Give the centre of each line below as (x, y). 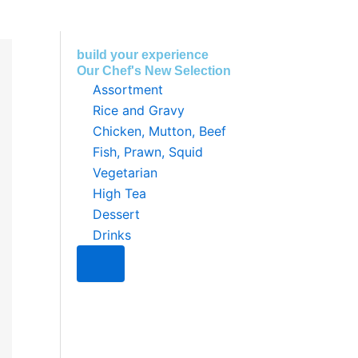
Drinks (112, 235)
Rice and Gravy (139, 110)
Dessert (116, 214)
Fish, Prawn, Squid (148, 152)
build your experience (143, 55)
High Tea (119, 193)
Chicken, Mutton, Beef (159, 131)
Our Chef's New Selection (154, 71)
